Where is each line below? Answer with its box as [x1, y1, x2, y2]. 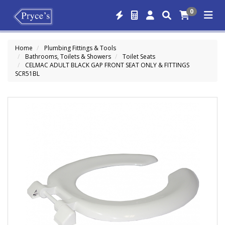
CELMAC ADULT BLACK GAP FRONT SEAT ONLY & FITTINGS [25, 61, 189, 69]
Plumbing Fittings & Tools [44, 44, 116, 52]
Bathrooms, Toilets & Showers [25, 52, 111, 61]
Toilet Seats [123, 52, 155, 61]
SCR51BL [15, 69, 40, 78]
